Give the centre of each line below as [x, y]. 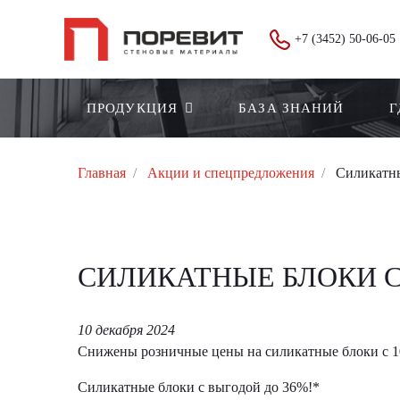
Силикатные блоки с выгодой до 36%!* [199, 387]
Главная [102, 172]
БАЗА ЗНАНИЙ [292, 108]
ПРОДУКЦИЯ [132, 108]
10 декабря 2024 [126, 329]
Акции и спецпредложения [231, 172]
